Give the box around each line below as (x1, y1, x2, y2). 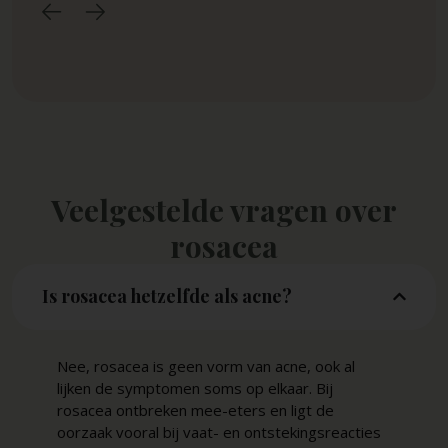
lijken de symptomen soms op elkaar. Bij (56, 377, 333, 398)
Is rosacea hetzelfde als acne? (41, 284, 292, 309)
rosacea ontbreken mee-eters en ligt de (56, 399, 334, 420)
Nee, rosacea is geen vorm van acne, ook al (56, 355, 355, 376)
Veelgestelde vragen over (51, 189, 397, 230)
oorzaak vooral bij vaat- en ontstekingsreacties (56, 421, 381, 442)
